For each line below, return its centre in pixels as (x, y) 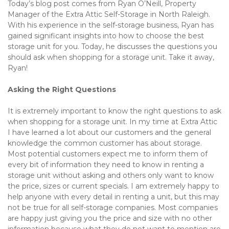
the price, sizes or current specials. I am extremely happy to (113, 186)
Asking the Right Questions (63, 89)
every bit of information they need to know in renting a (106, 165)
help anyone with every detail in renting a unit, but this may (113, 197)
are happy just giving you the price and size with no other (110, 218)
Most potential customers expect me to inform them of (108, 154)
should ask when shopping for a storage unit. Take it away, (111, 57)
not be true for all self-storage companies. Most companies (113, 208)
